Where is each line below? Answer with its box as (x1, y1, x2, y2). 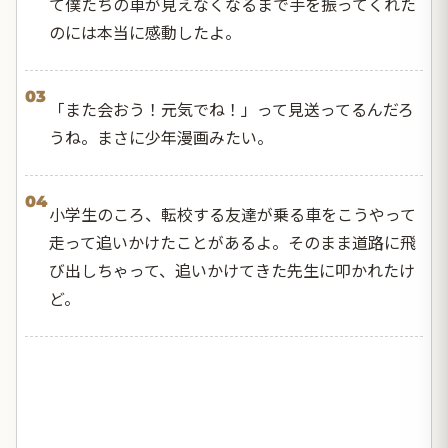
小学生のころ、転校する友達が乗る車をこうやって (49, 201, 416, 226)
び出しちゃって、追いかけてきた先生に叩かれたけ (49, 257, 415, 282)
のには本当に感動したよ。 (49, 19, 241, 44)
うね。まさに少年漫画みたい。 (49, 124, 273, 149)
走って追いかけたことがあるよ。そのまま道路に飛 (49, 229, 416, 254)
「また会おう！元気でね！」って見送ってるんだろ (49, 96, 414, 121)
